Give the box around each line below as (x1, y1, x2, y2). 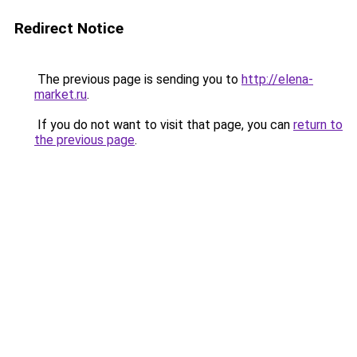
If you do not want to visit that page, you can (34, 117, 293, 132)
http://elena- (241, 72, 313, 87)
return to (293, 117, 343, 132)
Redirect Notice (14, 19, 124, 37)
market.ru (34, 87, 87, 102)
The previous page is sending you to (34, 72, 241, 87)
